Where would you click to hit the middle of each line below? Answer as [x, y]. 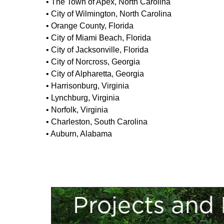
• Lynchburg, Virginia [83, 97]
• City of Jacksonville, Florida [97, 49]
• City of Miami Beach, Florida [98, 37]
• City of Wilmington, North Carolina [109, 13]
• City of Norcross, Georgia [93, 61]
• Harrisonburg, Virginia [87, 85]
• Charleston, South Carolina [97, 121]
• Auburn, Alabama [79, 133]
